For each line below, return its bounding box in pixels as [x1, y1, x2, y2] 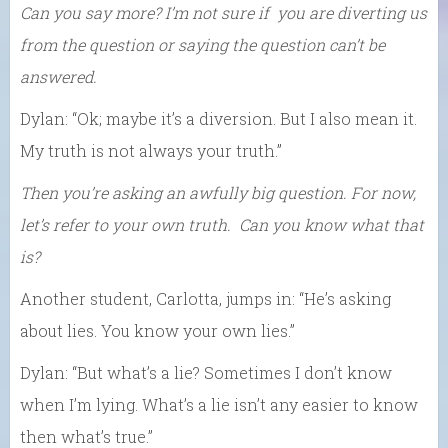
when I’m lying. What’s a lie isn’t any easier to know [20, 394, 418, 416]
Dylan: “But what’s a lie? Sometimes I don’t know [20, 362, 392, 384]
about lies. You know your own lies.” [20, 320, 295, 342]
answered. [20, 66, 97, 88]
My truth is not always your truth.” [20, 140, 282, 162]
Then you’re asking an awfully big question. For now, [20, 182, 416, 204]
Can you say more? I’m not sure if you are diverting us [20, 2, 427, 24]
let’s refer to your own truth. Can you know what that [20, 214, 424, 236]
